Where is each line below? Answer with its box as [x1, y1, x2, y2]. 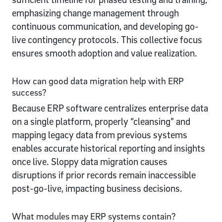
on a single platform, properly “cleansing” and [12, 115, 190, 127]
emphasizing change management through [12, 6, 179, 19]
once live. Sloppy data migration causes [12, 155, 167, 167]
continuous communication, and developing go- [12, 20, 199, 32]
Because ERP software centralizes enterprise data [12, 102, 208, 114]
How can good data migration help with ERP [12, 74, 184, 86]
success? [12, 86, 47, 98]
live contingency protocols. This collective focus [12, 33, 202, 46]
